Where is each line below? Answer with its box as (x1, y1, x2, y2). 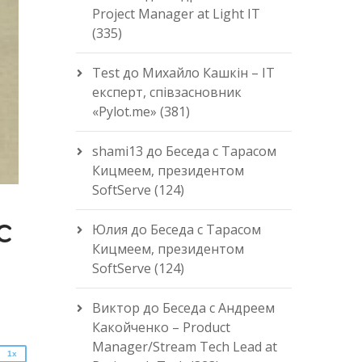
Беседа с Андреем (162, 299, 275, 317)
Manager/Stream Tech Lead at (91, 338, 277, 356)
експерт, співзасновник (91, 83, 242, 101)
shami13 (91, 142, 143, 160)
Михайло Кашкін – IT (141, 64, 275, 82)
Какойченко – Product (91, 318, 230, 336)
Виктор (91, 299, 140, 317)
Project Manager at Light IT (91, 5, 260, 23)
